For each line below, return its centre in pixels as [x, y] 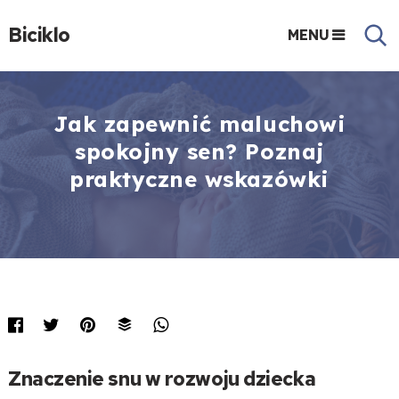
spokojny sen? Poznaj [199, 151]
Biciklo [39, 35]
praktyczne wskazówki [199, 179]
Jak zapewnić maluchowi [199, 124]
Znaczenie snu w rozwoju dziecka [162, 379]
